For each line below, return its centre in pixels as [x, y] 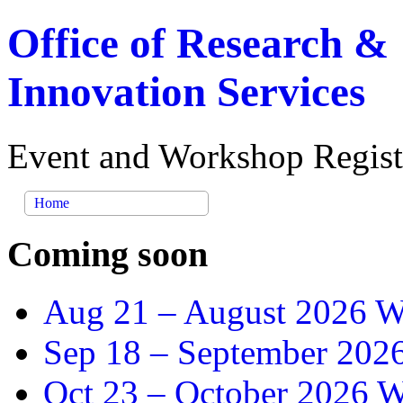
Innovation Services [186, 92]
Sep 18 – [110, 353]
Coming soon [107, 254]
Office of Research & [198, 44]
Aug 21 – [113, 312]
